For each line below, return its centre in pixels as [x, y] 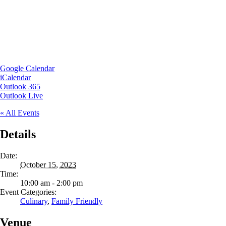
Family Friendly [77, 201]
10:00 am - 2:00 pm [51, 183]
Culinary [34, 201]
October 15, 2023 [48, 164]
